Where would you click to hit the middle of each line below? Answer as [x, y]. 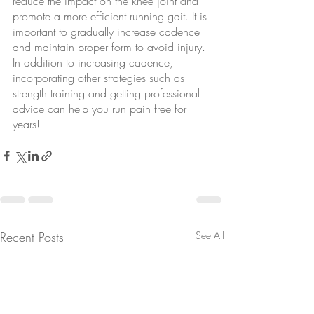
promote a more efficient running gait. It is [111, 16]
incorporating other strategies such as [100, 78]
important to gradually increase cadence [108, 32]
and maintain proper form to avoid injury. [111, 47]
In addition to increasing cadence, [95, 63]
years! [26, 124]
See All [210, 235]
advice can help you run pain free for [101, 109]
